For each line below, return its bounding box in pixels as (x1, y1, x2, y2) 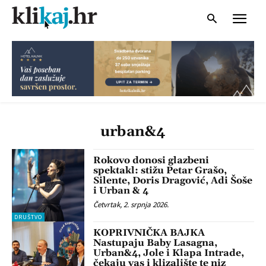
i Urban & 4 (93, 184, 149, 197)
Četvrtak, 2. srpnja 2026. (93, 199, 169, 210)
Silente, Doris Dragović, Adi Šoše (93, 174, 253, 186)
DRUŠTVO (14, 213, 42, 221)
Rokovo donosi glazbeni (93, 154, 210, 166)
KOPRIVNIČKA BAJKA (93, 227, 205, 239)
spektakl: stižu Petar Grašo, (93, 164, 227, 176)
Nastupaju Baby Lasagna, (93, 237, 218, 249)
